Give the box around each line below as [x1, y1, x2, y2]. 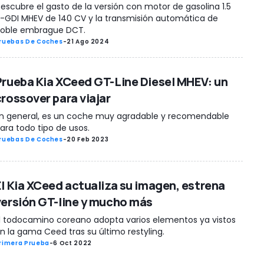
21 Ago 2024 [67, 37, 110, 47]
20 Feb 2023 [67, 135, 109, 144]
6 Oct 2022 [53, 239, 92, 248]
